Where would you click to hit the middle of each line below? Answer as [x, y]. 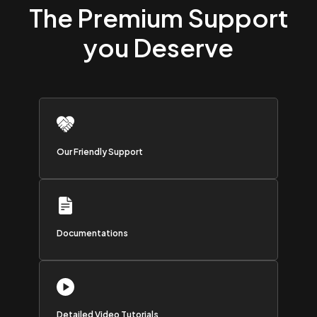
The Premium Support [158, 17]
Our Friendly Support [99, 152]
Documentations [92, 234]
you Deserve [158, 47]
